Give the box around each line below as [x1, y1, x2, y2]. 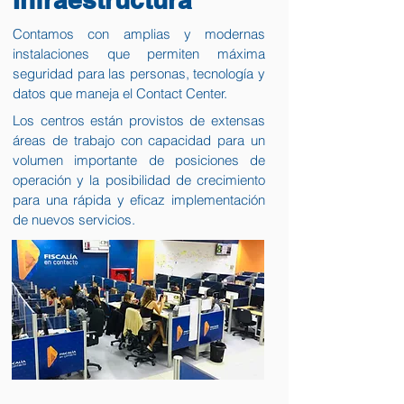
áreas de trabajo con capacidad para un [13, 132, 265, 149]
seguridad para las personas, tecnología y [13, 65, 265, 82]
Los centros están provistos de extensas [13, 112, 265, 129]
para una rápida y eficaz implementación [13, 191, 265, 208]
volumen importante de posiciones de [13, 151, 265, 169]
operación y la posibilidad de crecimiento [13, 171, 265, 188]
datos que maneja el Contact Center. [13, 85, 227, 102]
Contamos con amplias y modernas [13, 25, 265, 42]
